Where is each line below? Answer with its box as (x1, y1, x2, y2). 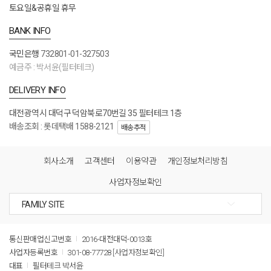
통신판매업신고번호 (9, 234, 73, 244)
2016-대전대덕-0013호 (81, 234, 152, 244)
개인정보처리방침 (167, 155, 228, 166)
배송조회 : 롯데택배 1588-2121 (9, 121, 114, 131)
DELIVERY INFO (9, 84, 66, 96)
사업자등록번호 (9, 247, 59, 257)
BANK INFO (9, 25, 51, 36)
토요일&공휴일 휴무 (9, 2, 76, 13)
